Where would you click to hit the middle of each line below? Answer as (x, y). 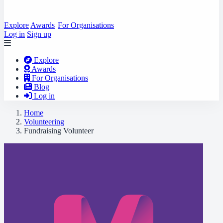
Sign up (39, 34)
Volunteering (44, 122)
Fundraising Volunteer (59, 131)
